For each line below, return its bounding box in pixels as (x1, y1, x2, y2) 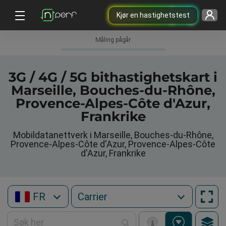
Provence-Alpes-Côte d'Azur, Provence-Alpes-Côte (11, 139, 215, 149)
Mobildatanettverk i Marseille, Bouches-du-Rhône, (13, 130, 213, 140)
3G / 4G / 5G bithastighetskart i (9, 69, 217, 85)
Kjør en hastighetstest (116, 11, 190, 19)
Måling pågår (95, 36, 131, 43)
